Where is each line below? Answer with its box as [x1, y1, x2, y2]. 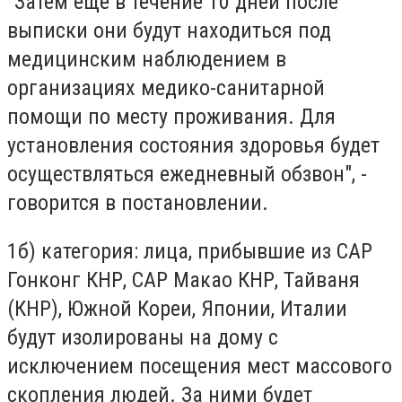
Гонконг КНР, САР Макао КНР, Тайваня [7, 267, 360, 293]
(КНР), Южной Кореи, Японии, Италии [7, 295, 347, 321]
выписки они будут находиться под [7, 18, 331, 44]
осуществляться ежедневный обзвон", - [7, 162, 367, 188]
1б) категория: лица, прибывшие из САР [7, 238, 372, 264]
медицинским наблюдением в [7, 47, 286, 73]
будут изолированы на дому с [7, 324, 278, 350]
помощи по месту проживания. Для [7, 104, 336, 130]
